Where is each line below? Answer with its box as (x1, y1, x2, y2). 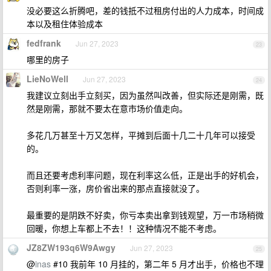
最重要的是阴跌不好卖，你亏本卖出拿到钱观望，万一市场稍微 (27, 209, 264, 221)
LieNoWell (27, 73, 68, 85)
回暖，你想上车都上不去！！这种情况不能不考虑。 (27, 222, 221, 234)
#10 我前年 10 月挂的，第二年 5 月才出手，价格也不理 (51, 258, 264, 270)
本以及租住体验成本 (27, 18, 103, 30)
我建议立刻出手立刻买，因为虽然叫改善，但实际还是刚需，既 (27, 89, 264, 101)
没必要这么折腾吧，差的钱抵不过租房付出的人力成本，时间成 (27, 4, 264, 16)
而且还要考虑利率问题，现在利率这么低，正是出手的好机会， (27, 169, 264, 181)
